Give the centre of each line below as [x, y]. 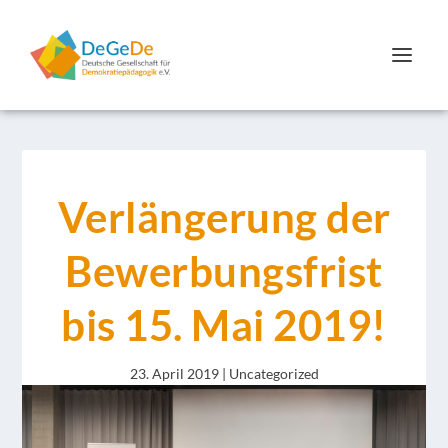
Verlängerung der [224, 217]
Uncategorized [273, 373]
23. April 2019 [174, 373]
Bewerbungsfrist [224, 271]
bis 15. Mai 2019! [224, 325]
